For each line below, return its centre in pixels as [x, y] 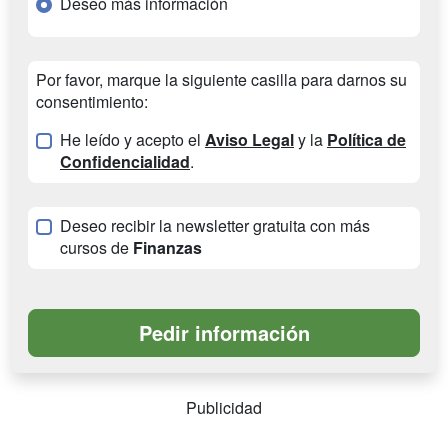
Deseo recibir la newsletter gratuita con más [215, 225]
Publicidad [224, 407]
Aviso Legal [249, 139]
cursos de [96, 247]
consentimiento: [92, 101]
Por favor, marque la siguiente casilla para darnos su [221, 79]
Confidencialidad [125, 161]
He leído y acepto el [132, 139]
